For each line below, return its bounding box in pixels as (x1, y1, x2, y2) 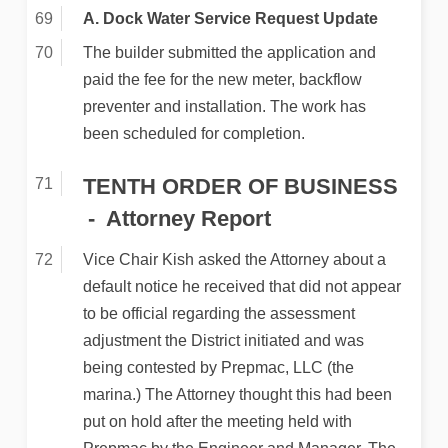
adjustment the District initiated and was (82, 332, 364, 350)
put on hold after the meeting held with (82, 413, 352, 431)
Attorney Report (105, 206, 271, 232)
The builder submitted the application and (82, 44, 376, 62)
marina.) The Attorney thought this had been (82, 386, 392, 404)
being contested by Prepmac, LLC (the (82, 359, 354, 377)
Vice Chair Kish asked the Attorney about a (82, 251, 386, 269)
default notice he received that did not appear (82, 278, 401, 296)
